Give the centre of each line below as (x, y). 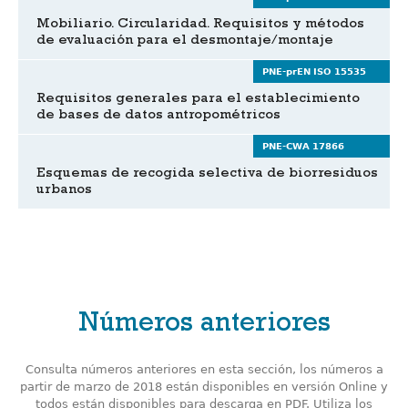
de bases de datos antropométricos (158, 116)
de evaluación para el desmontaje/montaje (185, 41)
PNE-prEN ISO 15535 (314, 71)
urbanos (64, 191)
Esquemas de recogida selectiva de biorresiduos (207, 174)
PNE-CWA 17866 (303, 146)
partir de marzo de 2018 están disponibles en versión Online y (204, 387)
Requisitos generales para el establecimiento (198, 100)
